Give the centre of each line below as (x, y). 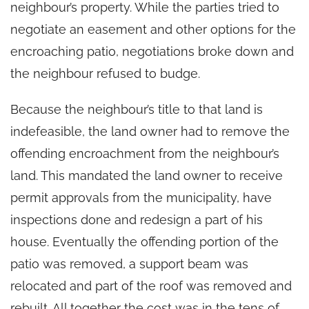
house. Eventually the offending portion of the (144, 241)
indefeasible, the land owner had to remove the (150, 131)
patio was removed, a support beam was (129, 263)
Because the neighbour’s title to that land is (137, 109)
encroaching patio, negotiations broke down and (152, 51)
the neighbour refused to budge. (105, 73)
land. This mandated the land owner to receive (147, 175)
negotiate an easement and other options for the (153, 29)
